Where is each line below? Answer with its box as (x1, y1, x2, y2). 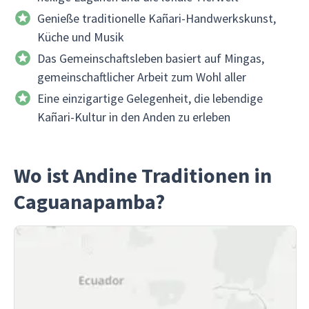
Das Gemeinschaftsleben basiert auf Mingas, (37, 50, 264, 66)
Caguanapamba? (14, 188, 165, 215)
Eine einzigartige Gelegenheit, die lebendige (37, 90, 263, 106)
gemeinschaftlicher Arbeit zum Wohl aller (37, 69, 246, 85)
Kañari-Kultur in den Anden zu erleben (37, 109, 230, 125)
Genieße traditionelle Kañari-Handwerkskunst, (37, 10, 276, 26)
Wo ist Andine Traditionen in (14, 162, 272, 188)
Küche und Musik (37, 29, 124, 45)
